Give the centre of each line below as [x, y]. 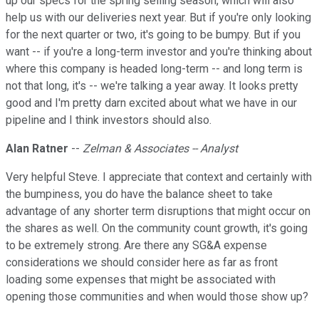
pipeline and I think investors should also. [109, 120]
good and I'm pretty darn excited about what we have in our [151, 103]
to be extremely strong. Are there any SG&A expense [136, 246]
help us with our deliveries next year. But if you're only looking [158, 18]
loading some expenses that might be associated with [141, 280]
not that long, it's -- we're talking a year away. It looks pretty [152, 86]
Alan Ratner [37, 149]
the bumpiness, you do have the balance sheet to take [139, 194]
